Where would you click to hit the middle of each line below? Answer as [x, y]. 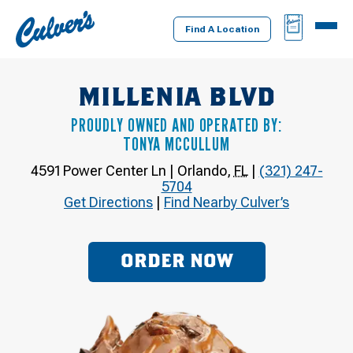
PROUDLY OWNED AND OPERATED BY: [176, 124]
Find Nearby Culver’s [227, 202]
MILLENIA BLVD [176, 98]
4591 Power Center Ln [98, 170]
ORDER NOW [176, 262]
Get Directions [108, 202]
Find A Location [222, 29]
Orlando [202, 170]
